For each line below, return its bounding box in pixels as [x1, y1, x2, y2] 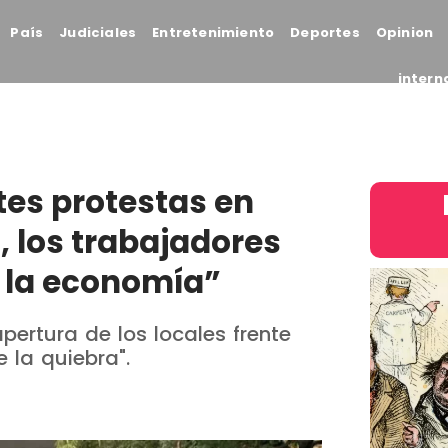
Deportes [290, 23, 360, 42]
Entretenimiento [152, 23, 275, 42]
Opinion [375, 23, 434, 42]
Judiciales [59, 23, 137, 42]
